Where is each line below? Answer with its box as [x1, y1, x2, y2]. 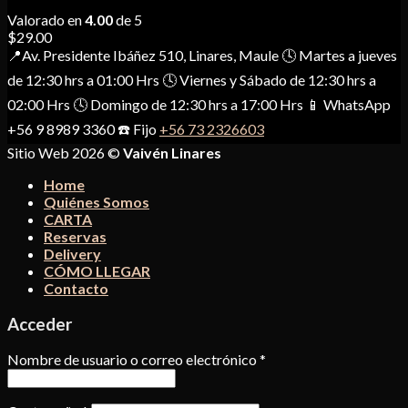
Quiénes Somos [44, 193, 149, 210]
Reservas [44, 228, 107, 245]
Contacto [44, 280, 108, 297]
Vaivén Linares [123, 144, 221, 161]
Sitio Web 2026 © [7, 144, 123, 161]
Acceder [7, 313, 72, 334]
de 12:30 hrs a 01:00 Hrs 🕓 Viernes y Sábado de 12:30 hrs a [7, 71, 376, 88]
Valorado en [7, 11, 85, 28]
